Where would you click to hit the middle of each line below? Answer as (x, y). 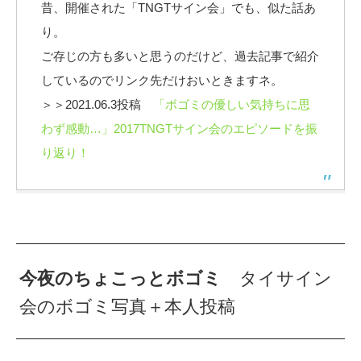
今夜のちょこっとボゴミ (121, 278)
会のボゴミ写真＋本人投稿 (128, 306)
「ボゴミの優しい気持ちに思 (232, 105)
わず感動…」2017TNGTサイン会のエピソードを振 (179, 129)
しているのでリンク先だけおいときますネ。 (162, 81)
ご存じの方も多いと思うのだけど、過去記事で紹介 (180, 56)
